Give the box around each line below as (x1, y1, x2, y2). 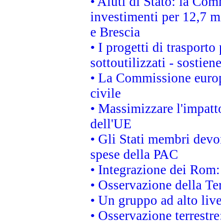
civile (90, 86, 121, 101)
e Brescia (90, 25, 140, 39)
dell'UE (90, 116, 132, 131)
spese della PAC (90, 147, 178, 162)
